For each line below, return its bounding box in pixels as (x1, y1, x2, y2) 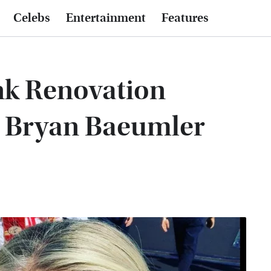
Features (162, 11, 209, 25)
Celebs (13, 11, 50, 25)
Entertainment (66, 11, 146, 25)
